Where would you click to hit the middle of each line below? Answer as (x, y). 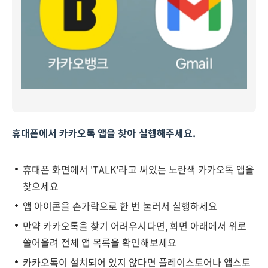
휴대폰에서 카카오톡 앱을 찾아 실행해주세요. (104, 133)
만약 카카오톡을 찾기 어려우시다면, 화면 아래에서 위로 (135, 226)
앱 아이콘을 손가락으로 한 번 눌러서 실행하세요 (120, 206)
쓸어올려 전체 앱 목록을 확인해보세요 (100, 242)
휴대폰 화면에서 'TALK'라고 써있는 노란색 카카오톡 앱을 (139, 169)
